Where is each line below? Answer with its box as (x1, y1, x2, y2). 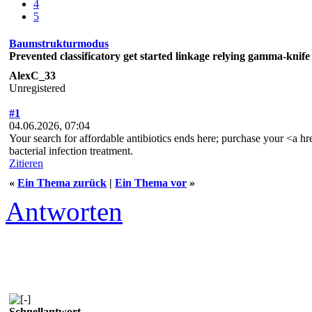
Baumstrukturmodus (9, 37, 109, 49)
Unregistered (9, 81, 65, 94)
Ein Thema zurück (17, 176, 107, 189)
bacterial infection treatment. (9, 144, 133, 157)
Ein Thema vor (115, 176, 187, 189)
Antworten (6, 196, 123, 226)
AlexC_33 (9, 69, 56, 81)
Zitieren (9, 157, 43, 169)
